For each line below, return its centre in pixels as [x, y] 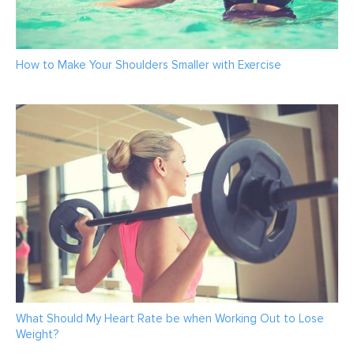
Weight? [37, 335]
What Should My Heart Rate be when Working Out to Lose [170, 319]
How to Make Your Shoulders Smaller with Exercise [149, 65]
